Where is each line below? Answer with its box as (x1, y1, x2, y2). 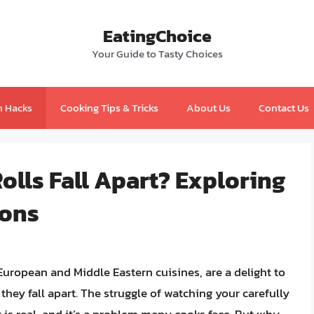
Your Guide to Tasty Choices (91, 46, 223, 62)
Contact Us (258, 100, 309, 116)
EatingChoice (102, 22, 212, 49)
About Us (186, 100, 231, 116)
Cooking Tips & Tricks (60, 100, 158, 116)
